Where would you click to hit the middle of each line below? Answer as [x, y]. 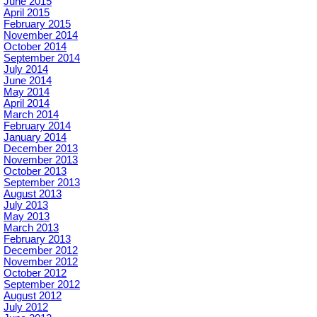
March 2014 [31, 115]
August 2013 [33, 194]
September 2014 [42, 58]
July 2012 [26, 307]
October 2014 [35, 47]
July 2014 [26, 70]
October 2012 [35, 273]
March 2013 [31, 228]
